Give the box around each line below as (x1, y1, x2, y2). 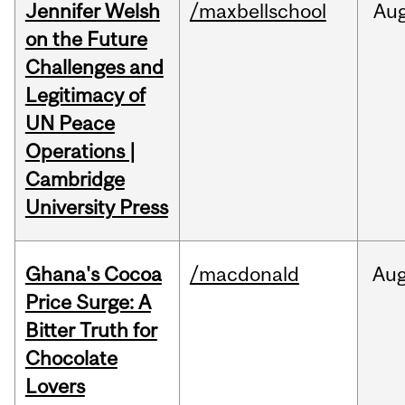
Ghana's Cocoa (24, 262, 162, 287)
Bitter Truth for (24, 318, 157, 343)
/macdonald (189, 262, 299, 287)
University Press (24, 195, 168, 220)
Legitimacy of (24, 83, 146, 108)
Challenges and (24, 55, 164, 80)
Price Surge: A (24, 290, 151, 315)
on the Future (24, 27, 147, 52)
